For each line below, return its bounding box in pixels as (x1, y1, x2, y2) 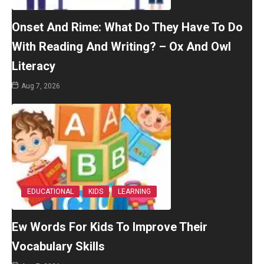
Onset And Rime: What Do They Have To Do (12, 20, 243, 35)
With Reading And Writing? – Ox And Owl (12, 39, 231, 54)
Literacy (12, 59, 55, 74)
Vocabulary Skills (12, 239, 105, 254)
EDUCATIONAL (27, 187, 74, 196)
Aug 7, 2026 (21, 82, 61, 91)
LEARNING (118, 187, 151, 196)
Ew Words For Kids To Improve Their (12, 220, 207, 235)
